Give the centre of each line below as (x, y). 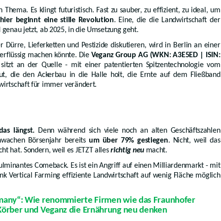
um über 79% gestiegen (129, 140)
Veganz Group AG (119, 55)
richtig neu (127, 150)
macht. (155, 150)
